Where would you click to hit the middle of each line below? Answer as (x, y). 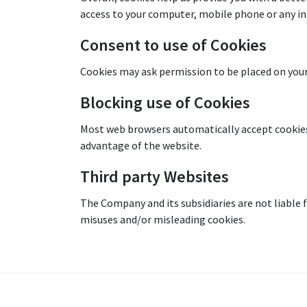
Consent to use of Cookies (173, 45)
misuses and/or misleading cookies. (163, 219)
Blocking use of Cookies (165, 102)
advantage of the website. (141, 145)
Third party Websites (155, 176)
